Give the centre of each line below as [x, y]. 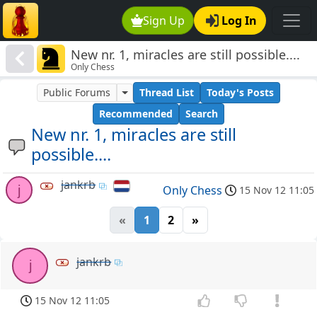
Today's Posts [240, 93]
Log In [239, 21]
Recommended [136, 114]
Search [202, 114]
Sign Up [164, 21]
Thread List [166, 93]
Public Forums [77, 93]
